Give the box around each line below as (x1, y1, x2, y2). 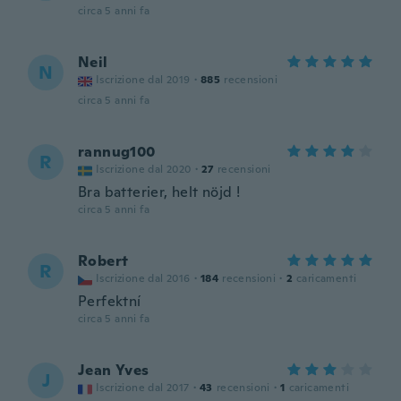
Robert (78, 252, 129, 270)
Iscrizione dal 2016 (96, 271, 191, 286)
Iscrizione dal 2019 (96, 73, 191, 87)
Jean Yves (78, 361, 149, 380)
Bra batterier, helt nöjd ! (78, 183, 241, 201)
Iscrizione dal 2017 (96, 380, 190, 395)
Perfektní (78, 292, 141, 311)
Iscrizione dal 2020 (96, 162, 192, 176)
